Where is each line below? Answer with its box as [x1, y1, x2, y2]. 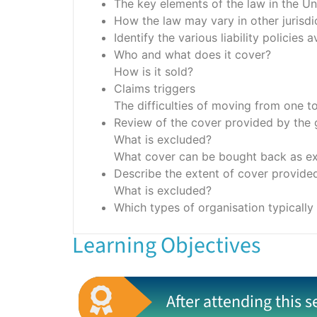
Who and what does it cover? [114, 47, 271, 62]
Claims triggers [114, 81, 195, 96]
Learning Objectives [72, 229, 260, 263]
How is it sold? [114, 64, 193, 79]
